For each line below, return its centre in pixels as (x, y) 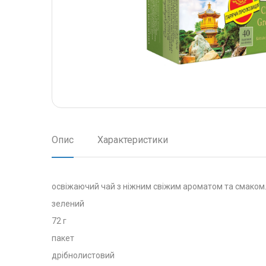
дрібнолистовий (83, 255)
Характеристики (133, 140)
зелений (68, 204)
